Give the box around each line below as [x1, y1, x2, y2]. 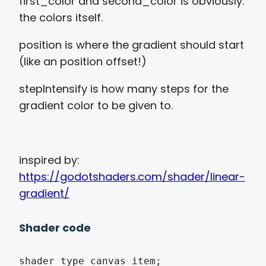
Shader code [19, 220, 91, 235]
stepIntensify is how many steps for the [19, 81, 229, 96]
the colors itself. [19, 9, 103, 25]
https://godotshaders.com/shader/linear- [19, 169, 245, 184]
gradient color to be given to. [19, 97, 173, 113]
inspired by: [19, 152, 80, 167]
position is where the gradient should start [19, 37, 244, 52]
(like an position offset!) [19, 53, 147, 69]
